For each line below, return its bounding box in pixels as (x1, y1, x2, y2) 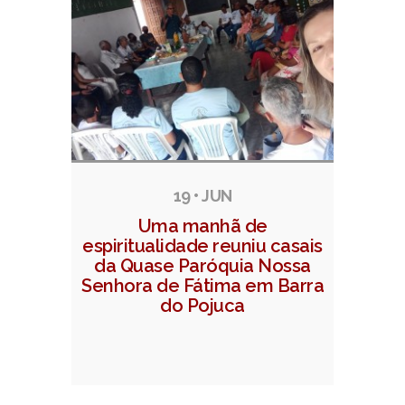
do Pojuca (160, 295, 245, 317)
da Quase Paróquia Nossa (94, 255, 311, 278)
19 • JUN (173, 186, 232, 206)
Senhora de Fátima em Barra (81, 275, 324, 297)
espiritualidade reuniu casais (82, 235, 323, 258)
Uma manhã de (137, 215, 268, 238)
